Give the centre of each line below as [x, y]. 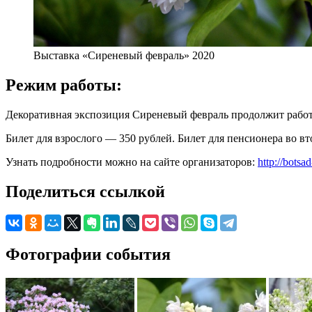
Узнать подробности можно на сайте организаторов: [132, 162]
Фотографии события [88, 255]
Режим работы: [64, 85]
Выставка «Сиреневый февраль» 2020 [124, 55]
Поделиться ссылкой [85, 191]
